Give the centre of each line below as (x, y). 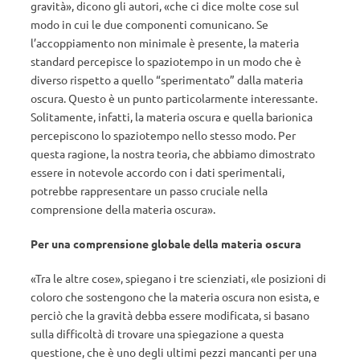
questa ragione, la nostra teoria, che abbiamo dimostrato (173, 153)
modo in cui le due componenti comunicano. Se (149, 24)
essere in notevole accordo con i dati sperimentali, (157, 172)
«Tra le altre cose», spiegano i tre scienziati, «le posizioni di (178, 278)
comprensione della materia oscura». (123, 209)
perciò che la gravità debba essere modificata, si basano (170, 315)
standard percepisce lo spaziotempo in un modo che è (166, 61)
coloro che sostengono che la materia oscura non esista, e (175, 297)
